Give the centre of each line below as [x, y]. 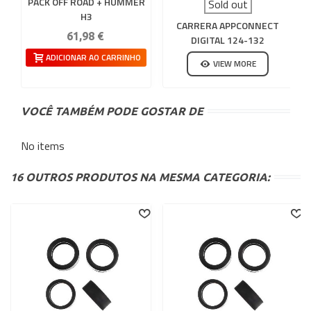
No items [43, 146]
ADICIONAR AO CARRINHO [93, 57]
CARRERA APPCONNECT [228, 25]
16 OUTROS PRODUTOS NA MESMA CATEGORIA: [140, 177]
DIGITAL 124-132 [228, 40]
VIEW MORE [235, 64]
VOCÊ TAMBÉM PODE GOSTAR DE [112, 111]
